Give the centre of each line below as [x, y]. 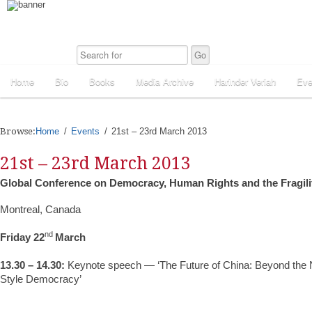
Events [85, 131]
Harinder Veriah [245, 81]
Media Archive [165, 81]
